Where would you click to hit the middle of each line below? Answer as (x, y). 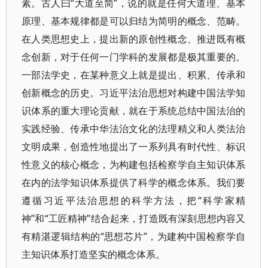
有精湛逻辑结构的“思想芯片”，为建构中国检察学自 (134, 236)
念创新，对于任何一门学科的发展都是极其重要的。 (134, 57)
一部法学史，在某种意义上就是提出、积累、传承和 (134, 75)
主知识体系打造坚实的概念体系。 (93, 254)
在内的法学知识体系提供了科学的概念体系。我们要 (134, 182)
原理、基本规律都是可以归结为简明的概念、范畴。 (134, 21)
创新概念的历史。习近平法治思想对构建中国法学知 (134, 93)
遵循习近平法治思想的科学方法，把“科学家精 (134, 200)
